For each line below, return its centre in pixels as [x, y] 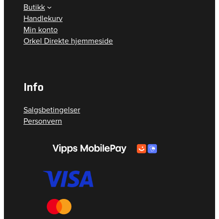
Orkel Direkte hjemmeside [68, 41]
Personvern [43, 121]
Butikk [34, 7]
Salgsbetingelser [52, 109]
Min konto [41, 29]
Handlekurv [43, 18]
